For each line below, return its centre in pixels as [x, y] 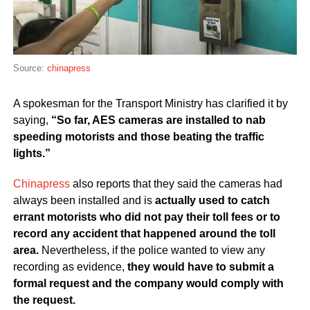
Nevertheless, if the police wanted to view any [152, 250]
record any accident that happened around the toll [144, 234]
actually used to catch [212, 201]
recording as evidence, [70, 267]
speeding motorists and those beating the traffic [138, 137]
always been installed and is [84, 201]
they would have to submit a [200, 267]
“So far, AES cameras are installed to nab [158, 120]
